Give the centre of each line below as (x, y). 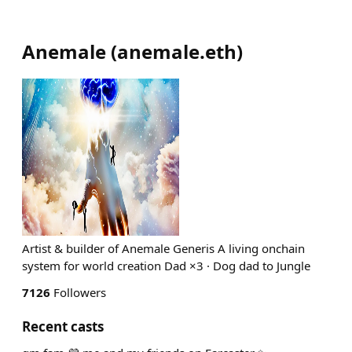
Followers (78, 292)
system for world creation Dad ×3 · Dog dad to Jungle (166, 266)
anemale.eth (177, 51)
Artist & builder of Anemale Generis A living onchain (163, 248)
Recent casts (63, 326)
